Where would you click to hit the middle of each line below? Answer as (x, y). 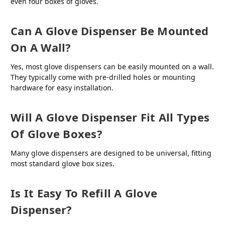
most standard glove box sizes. (63, 163)
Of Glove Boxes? (57, 133)
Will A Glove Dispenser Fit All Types (110, 117)
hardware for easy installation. (62, 87)
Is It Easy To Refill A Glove (84, 193)
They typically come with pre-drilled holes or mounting (103, 77)
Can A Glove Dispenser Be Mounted (109, 30)
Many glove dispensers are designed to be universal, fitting (111, 153)
